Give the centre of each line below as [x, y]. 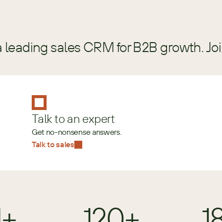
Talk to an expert [73, 118]
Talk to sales [53, 144]
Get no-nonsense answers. [77, 132]
